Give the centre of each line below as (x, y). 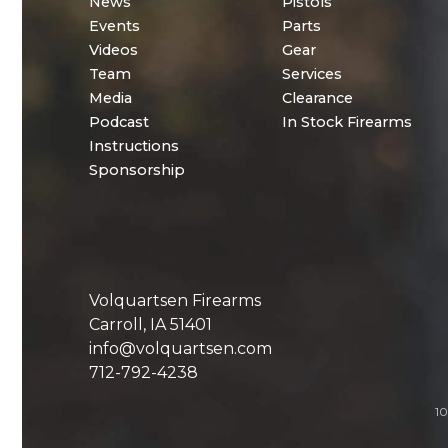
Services (311, 73)
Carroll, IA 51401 (151, 325)
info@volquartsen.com (181, 349)
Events (115, 25)
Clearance (317, 97)
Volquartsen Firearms (175, 301)
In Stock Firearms (346, 121)
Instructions (134, 145)
